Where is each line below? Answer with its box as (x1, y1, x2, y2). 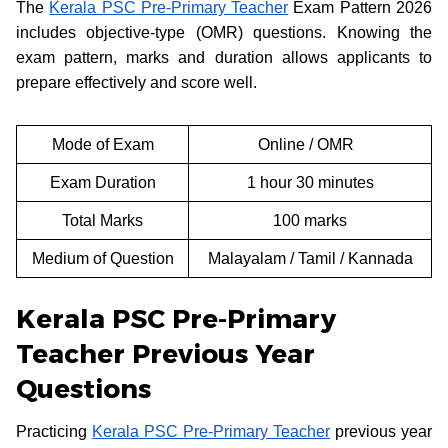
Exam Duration (49, 173, 156, 191)
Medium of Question (31, 249, 174, 267)
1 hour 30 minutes (246, 173, 374, 191)
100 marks (273, 211, 347, 229)
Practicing (16, 422, 92, 440)
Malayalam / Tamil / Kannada (207, 249, 413, 267)
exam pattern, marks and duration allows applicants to (16, 48, 432, 66)
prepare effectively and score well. (16, 73, 257, 91)
